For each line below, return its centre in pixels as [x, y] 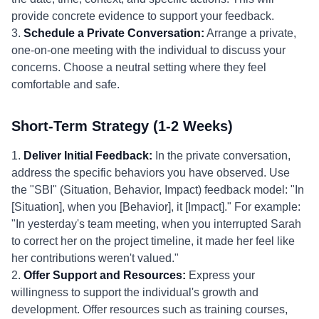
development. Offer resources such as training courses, [150, 309]
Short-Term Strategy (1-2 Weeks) [122, 126]
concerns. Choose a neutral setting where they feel [139, 67]
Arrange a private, [250, 33]
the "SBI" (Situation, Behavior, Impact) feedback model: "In [158, 190]
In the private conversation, [221, 156]
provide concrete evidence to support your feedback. [143, 16]
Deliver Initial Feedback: [88, 156]
